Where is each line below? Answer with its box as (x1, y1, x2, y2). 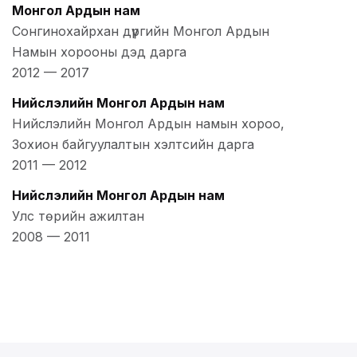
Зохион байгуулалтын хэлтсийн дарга (12, 136, 254, 153)
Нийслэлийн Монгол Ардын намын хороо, (12, 116, 284, 132)
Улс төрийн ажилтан (12, 208, 144, 225)
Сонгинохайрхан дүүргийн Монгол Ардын (12, 23, 269, 40)
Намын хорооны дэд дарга (12, 44, 186, 61)
